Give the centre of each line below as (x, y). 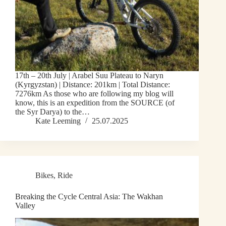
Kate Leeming (58, 121)
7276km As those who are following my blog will (94, 94)
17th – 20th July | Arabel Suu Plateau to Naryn (89, 76)
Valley (25, 206)
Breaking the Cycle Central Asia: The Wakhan (89, 197)
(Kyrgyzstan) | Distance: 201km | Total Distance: (93, 85)
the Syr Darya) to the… (52, 112)
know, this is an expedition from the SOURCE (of (95, 103)
